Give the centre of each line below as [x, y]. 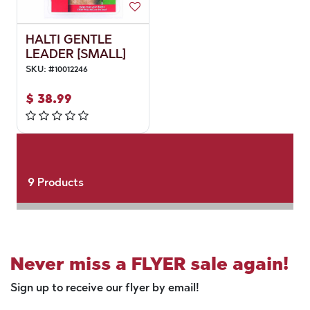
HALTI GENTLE [69, 39]
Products [59, 182]
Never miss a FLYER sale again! [149, 264]
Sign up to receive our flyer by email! [105, 288]
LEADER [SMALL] [75, 54]
